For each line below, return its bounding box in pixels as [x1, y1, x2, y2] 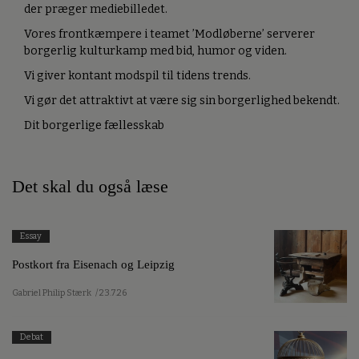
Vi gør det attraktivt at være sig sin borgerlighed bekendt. [24, 93, 340, 107]
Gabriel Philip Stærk [12, 287, 91, 298]
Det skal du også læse [12, 176, 168, 196]
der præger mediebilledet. [24, 2, 167, 16]
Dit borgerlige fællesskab [24, 118, 164, 132]
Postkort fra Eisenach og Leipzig [12, 257, 175, 272]
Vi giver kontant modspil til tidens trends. [24, 68, 251, 83]
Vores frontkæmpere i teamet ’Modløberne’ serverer [24, 26, 315, 41]
